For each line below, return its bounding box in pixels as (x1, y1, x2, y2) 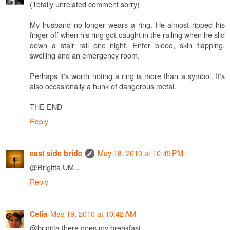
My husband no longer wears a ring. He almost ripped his (30, 19, 225, 30)
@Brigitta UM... (30, 162, 80, 173)
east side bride (30, 148, 82, 159)
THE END (30, 101, 62, 112)
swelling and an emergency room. (30, 50, 140, 61)
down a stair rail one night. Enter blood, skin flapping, (30, 40, 225, 51)
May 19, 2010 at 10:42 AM (50, 208, 136, 219)
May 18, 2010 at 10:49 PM (98, 147, 183, 159)
